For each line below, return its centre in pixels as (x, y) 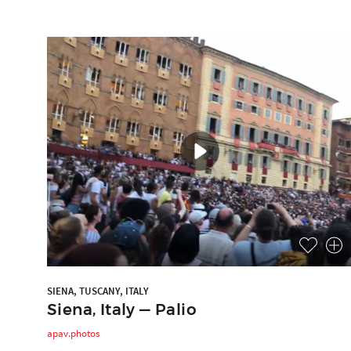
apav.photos (73, 333)
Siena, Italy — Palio (122, 309)
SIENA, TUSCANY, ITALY (98, 291)
